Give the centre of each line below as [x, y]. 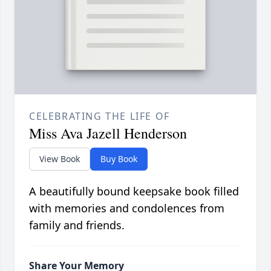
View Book [60, 159]
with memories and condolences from [127, 208]
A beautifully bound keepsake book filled [134, 191]
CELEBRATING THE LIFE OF [100, 116]
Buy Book [119, 159]
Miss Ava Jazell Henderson [108, 133]
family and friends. [77, 225]
